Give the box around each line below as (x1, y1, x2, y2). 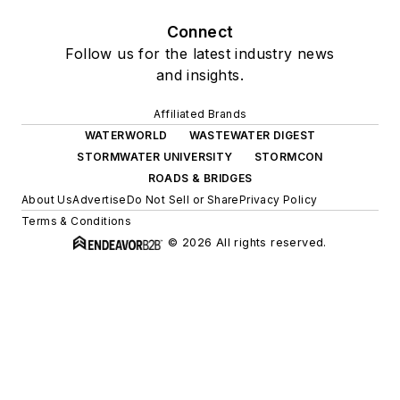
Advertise (72, 193, 127, 207)
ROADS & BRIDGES (147, 171, 253, 186)
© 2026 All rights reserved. (168, 236, 327, 250)
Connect (166, 22, 234, 42)
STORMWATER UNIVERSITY (77, 150, 233, 164)
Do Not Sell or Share (126, 193, 239, 207)
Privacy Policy (238, 193, 318, 207)
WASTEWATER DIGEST (188, 129, 316, 143)
